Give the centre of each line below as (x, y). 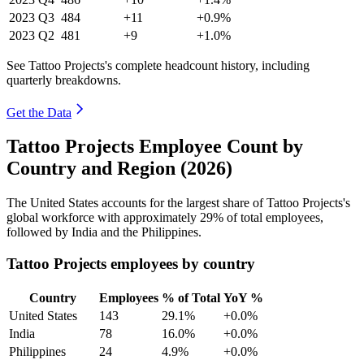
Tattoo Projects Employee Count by (155, 147)
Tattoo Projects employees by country (131, 264)
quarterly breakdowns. (64, 80)
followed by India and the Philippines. (104, 232)
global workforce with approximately (103, 218)
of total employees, (273, 218)
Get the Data (39, 112)
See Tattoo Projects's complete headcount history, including (158, 65)
